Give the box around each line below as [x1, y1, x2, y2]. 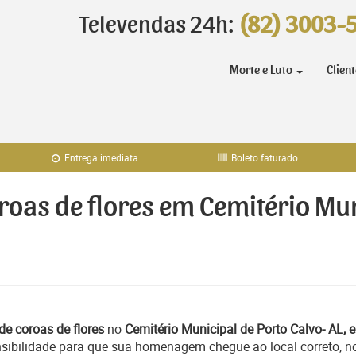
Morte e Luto [230, 64, 295, 76]
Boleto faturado [229, 151, 299, 164]
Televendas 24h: [79, 14, 238, 37]
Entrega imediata [62, 151, 139, 164]
